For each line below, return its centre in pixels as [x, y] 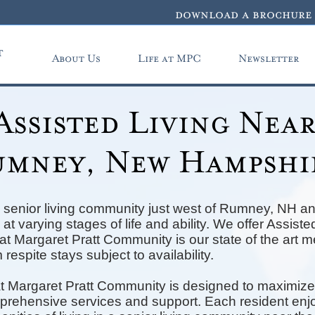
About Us [76, 59]
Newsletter [268, 59]
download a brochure [244, 15]
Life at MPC [169, 59]
